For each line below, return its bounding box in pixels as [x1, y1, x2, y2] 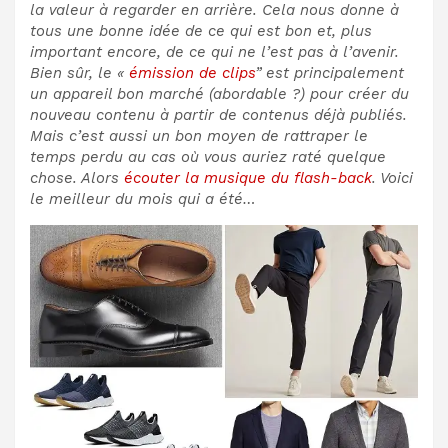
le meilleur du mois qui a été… [30, 189, 256, 208]
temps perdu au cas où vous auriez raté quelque [30, 147, 386, 166]
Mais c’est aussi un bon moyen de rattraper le [30, 126, 368, 145]
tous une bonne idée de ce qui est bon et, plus [30, 21, 372, 40]
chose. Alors [30, 168, 124, 187]
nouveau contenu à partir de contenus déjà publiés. [30, 105, 407, 124]
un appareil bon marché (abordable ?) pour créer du [30, 84, 409, 103]
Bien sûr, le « [30, 63, 129, 82]
